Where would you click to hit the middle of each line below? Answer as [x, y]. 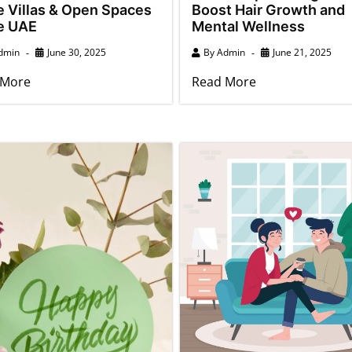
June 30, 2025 [76, 52]
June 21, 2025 [302, 52]
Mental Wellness [248, 26]
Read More [224, 81]
